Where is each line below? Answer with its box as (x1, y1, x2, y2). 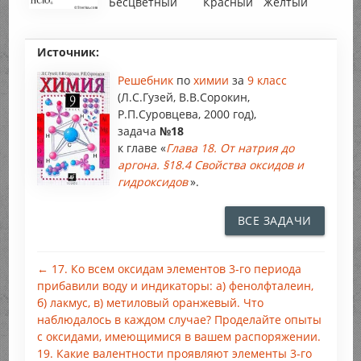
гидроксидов (117, 174, 188, 190)
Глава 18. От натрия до (165, 140, 294, 156)
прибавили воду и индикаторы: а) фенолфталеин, (36, 278, 313, 294)
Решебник (117, 73, 176, 89)
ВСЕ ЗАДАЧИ (237, 213, 312, 229)
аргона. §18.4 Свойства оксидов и (117, 157, 304, 173)
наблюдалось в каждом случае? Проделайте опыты (36, 312, 322, 328)
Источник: (36, 44, 99, 60)
